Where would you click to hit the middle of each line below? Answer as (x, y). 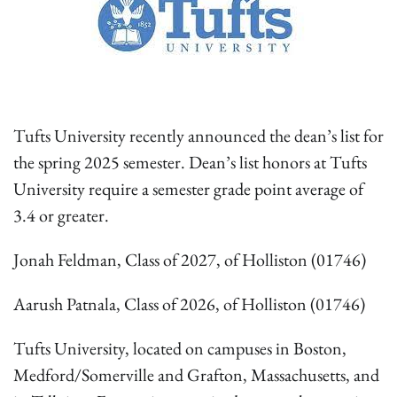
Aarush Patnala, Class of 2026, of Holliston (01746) (189, 304)
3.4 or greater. (61, 215)
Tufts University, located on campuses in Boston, (180, 348)
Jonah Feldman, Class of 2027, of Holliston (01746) (190, 260)
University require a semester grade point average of (188, 189)
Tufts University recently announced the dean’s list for (198, 136)
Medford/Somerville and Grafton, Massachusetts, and (196, 375)
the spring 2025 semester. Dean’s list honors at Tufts (190, 162)
